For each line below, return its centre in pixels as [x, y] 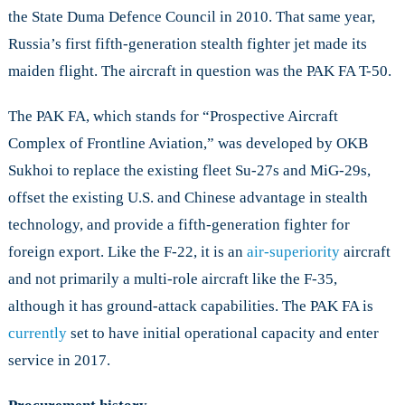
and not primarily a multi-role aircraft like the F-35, [172, 279]
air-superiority [293, 252]
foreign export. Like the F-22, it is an [127, 252]
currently [37, 334]
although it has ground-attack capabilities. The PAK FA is [190, 306]
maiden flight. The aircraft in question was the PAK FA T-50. [199, 71]
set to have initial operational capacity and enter [222, 334]
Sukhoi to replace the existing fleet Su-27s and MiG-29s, [189, 171]
